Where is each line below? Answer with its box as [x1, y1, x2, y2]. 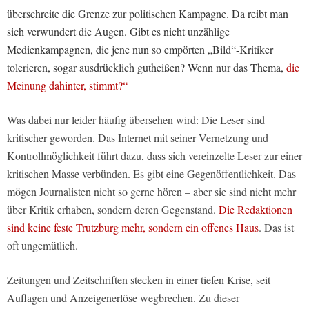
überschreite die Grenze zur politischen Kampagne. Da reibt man [7, 6, 288, 21]
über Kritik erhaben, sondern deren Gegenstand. [7, 202, 219, 217]
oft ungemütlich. [7, 238, 78, 253]
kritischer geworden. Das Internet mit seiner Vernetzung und [7, 130, 268, 146]
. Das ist [259, 220, 294, 235]
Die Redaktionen [219, 202, 292, 217]
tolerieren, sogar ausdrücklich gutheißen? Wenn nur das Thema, [7, 60, 286, 75]
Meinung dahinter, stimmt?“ [7, 78, 128, 93]
